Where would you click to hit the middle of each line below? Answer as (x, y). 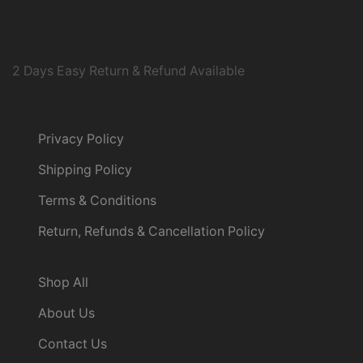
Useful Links (79, 250)
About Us (66, 314)
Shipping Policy (85, 170)
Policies (65, 106)
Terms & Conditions (97, 201)
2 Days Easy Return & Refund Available (128, 71)
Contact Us (72, 344)
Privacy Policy (81, 139)
